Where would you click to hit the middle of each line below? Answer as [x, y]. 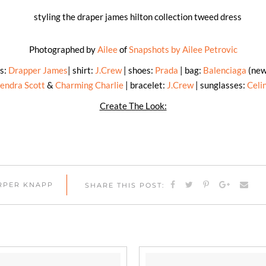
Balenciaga [225, 70]
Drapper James [38, 70]
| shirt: [81, 70]
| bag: [191, 70]
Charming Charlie [89, 85]
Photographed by [63, 49]
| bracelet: [145, 85]
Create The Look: [133, 106]
